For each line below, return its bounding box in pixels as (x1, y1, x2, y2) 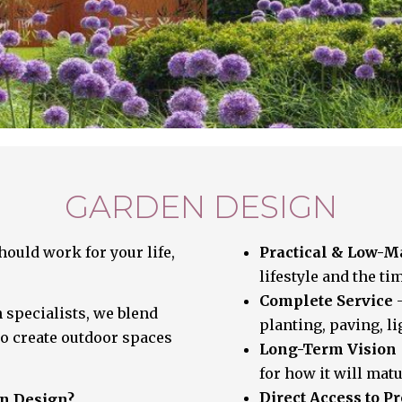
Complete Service (259, 292, 393, 310)
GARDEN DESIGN (65, 188, 337, 226)
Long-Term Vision (259, 340, 398, 358)
